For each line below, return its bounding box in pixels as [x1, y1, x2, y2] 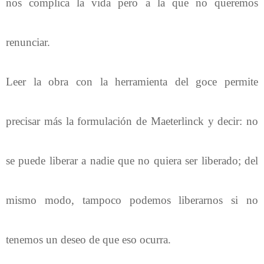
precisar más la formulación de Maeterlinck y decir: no [6, 114, 258, 127]
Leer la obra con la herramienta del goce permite [6, 75, 258, 88]
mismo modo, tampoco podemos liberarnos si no [6, 193, 258, 206]
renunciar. [6, 35, 50, 48]
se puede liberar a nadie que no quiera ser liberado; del [6, 154, 258, 167]
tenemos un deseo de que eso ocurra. [6, 233, 171, 246]
